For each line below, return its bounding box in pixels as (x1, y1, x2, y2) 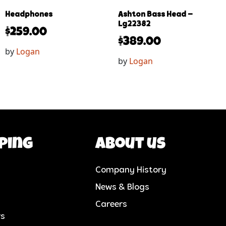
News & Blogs (95, 182, 150, 192)
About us (95, 136, 166, 153)
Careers (95, 199, 128, 209)
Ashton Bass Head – (118, 10, 193, 19)
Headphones (5, 10, 52, 19)
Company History (95, 165, 167, 175)
